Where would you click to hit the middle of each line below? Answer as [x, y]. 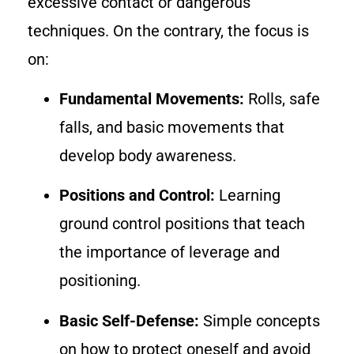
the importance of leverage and [169, 252]
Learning [248, 196]
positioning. [100, 281]
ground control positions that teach [182, 224]
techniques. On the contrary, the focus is [168, 30]
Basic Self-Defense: [129, 320]
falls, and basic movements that [172, 128]
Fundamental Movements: [152, 99]
